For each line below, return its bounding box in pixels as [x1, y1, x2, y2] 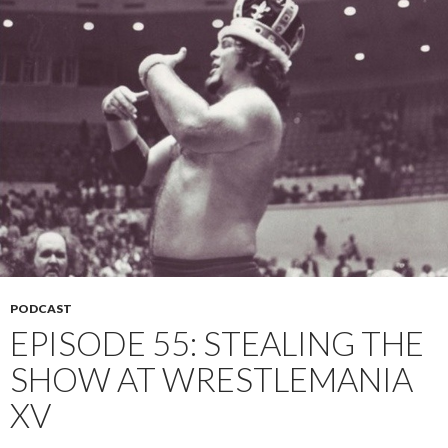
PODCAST [10, 301, 72, 317]
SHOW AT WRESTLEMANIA [10, 359, 413, 400]
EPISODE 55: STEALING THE [10, 323, 424, 364]
